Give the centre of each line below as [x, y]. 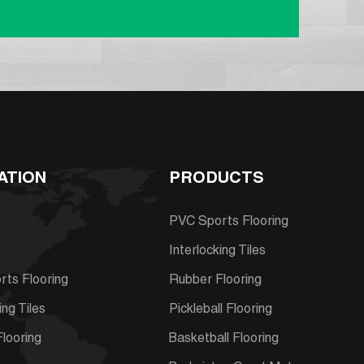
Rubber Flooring [215, 282]
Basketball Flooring [223, 340]
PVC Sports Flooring [228, 223]
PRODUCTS [216, 180]
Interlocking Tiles [217, 252]
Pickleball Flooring [220, 311]
